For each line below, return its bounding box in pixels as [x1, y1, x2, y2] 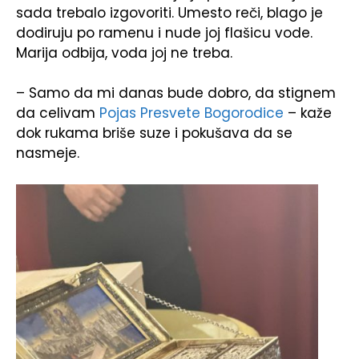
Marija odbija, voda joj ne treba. [16, 42, 232, 63]
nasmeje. [16, 143, 79, 163]
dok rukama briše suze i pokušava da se [16, 123, 292, 143]
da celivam [16, 103, 95, 123]
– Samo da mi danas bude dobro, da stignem [16, 83, 336, 103]
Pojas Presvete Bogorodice [95, 103, 284, 123]
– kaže [284, 103, 332, 123]
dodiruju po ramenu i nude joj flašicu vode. [16, 22, 313, 42]
